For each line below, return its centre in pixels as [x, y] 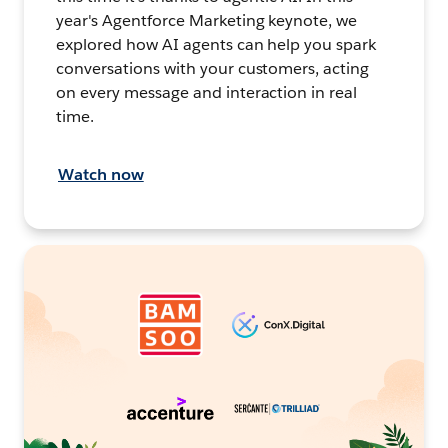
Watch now [101, 175]
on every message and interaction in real [207, 93]
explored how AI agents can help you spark [216, 45]
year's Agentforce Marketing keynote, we [207, 21]
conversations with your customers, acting [213, 69]
